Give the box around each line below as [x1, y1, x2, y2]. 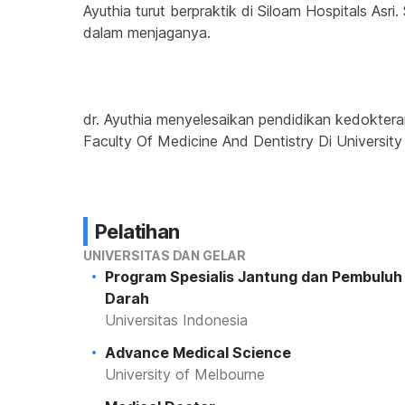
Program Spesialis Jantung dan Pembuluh [105, 268, 402, 286]
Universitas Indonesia [105, 311, 248, 329]
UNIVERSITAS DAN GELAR [83, 248, 246, 263]
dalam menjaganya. [83, 24, 211, 42]
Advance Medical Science [105, 344, 291, 362]
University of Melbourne [105, 365, 265, 383]
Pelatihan [95, 220, 180, 243]
